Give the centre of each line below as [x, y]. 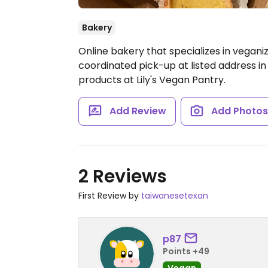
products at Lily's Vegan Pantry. [152, 80]
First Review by [110, 196]
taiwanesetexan [175, 196]
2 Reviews [123, 176]
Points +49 [186, 251]
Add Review [138, 111]
